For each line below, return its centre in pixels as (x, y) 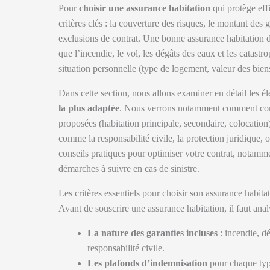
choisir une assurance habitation (145, 8)
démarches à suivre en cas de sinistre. (129, 168)
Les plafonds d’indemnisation (147, 263)
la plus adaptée (89, 108)
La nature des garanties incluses (152, 233)
